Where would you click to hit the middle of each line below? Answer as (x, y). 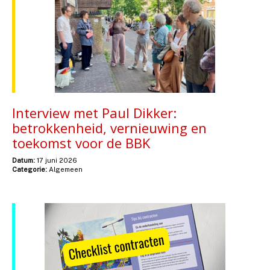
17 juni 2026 (56, 160)
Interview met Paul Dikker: (94, 112)
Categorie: (30, 169)
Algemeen (65, 169)
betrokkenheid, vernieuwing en (109, 127)
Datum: (24, 160)
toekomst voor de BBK (83, 143)
